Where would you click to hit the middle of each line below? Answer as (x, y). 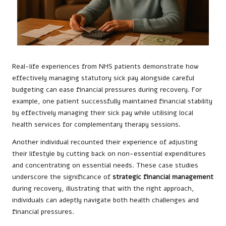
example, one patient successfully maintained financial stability (112, 101)
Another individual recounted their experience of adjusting (105, 142)
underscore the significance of (62, 177)
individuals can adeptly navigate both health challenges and (105, 200)
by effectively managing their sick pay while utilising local (103, 113)
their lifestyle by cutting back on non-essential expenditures (109, 154)
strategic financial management (163, 177)
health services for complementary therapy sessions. (96, 125)
